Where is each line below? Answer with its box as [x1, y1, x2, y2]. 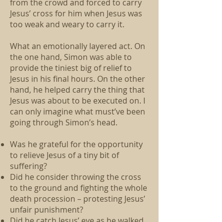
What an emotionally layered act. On [10, 41, 145, 52]
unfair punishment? [10, 204, 83, 215]
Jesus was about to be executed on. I [10, 95, 145, 106]
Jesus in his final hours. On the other [10, 73, 145, 84]
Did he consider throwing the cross [10, 171, 141, 182]
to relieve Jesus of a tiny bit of [10, 150, 119, 161]
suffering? [10, 161, 47, 171]
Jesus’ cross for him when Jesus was [10, 8, 142, 19]
